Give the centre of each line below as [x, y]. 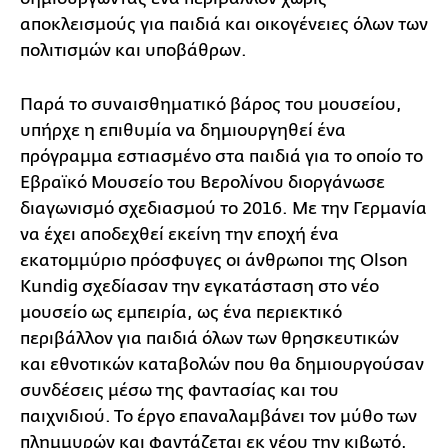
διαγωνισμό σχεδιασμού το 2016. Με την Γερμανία [223, 208]
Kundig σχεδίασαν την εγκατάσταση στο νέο [199, 286]
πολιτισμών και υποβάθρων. [133, 50]
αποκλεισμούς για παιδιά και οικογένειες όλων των [224, 24]
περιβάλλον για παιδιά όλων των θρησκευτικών [209, 338]
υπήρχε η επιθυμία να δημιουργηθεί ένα [183, 130]
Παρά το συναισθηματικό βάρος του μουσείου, [211, 104]
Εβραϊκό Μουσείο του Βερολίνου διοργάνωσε [202, 182]
